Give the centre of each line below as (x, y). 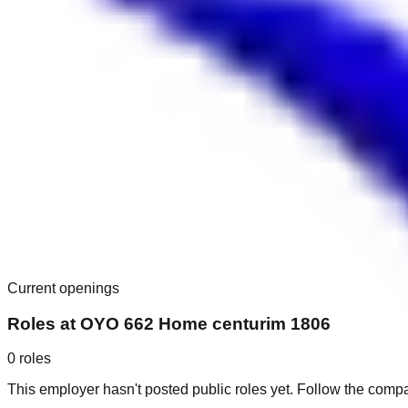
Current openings (63, 288)
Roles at (44, 323)
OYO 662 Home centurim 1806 (205, 323)
